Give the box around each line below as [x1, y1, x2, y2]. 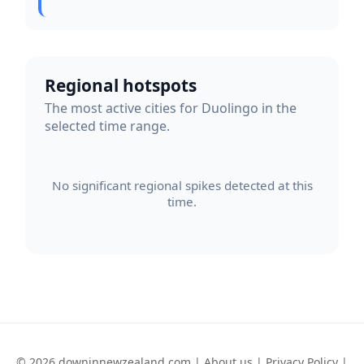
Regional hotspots [45, 73, 197, 97]
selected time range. [45, 117, 170, 136]
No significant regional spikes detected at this [51, 176, 313, 193]
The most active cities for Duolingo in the [45, 99, 297, 118]
